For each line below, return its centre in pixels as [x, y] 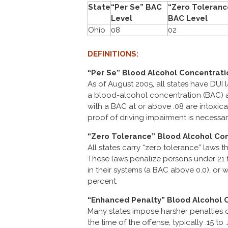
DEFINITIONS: [113, 54]
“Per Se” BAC [136, 7]
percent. [103, 181]
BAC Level [188, 18]
